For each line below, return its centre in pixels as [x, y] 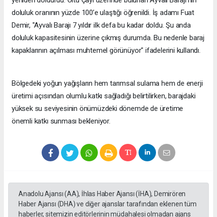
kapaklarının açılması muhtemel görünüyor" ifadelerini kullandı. [106, 51]
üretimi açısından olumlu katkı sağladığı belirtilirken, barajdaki [104, 96]
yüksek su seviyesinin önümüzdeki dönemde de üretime [98, 109]
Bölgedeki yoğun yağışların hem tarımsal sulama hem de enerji [107, 84]
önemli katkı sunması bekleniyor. [61, 121]
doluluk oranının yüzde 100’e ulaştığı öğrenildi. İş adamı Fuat [103, 13]
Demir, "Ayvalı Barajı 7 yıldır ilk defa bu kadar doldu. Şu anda [101, 25]
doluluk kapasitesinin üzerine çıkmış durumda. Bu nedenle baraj [108, 38]
